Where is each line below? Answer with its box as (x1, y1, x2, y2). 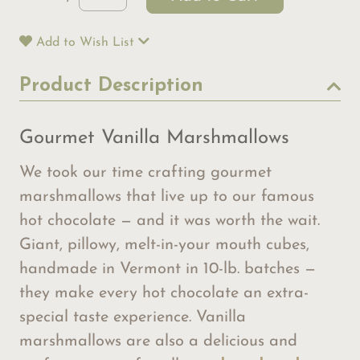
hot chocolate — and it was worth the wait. (19, 213, 320, 230)
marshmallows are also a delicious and (19, 333, 297, 350)
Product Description (19, 76, 203, 96)
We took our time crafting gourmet (19, 165, 272, 182)
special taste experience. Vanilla (19, 309, 246, 326)
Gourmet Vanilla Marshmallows (19, 129, 289, 149)
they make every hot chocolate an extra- (19, 285, 309, 302)
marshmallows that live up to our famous (19, 189, 314, 206)
